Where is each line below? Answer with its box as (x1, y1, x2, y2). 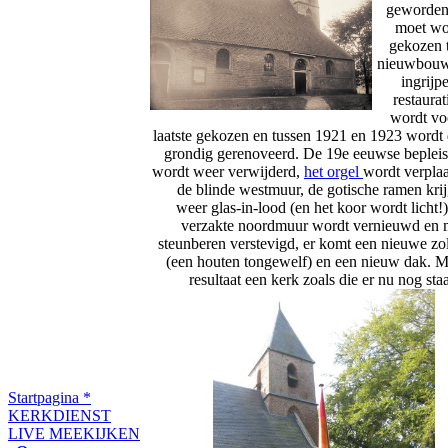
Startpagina (8, 389, 83, 406)
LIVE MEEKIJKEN (8, 425, 140, 442)
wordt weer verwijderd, (152, 163, 304, 180)
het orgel (304, 163, 363, 180)
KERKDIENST (8, 407, 111, 424)
